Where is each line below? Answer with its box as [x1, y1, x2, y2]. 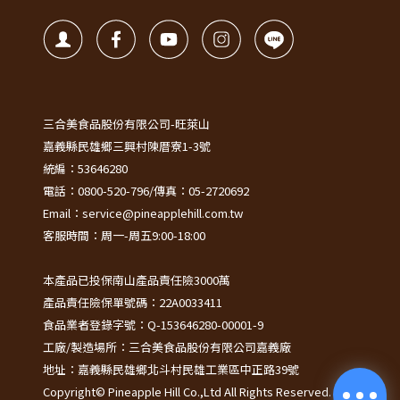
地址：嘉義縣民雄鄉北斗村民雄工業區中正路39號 [43, 361, 299, 378]
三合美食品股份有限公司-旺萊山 [43, 115, 210, 132]
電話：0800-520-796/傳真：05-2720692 [43, 182, 249, 199]
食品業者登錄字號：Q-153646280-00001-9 [43, 316, 263, 333]
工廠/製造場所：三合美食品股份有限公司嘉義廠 [43, 338, 291, 355]
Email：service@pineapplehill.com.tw [43, 204, 243, 221]
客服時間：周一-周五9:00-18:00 [43, 227, 205, 244]
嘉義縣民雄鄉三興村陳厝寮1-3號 [43, 137, 211, 154]
